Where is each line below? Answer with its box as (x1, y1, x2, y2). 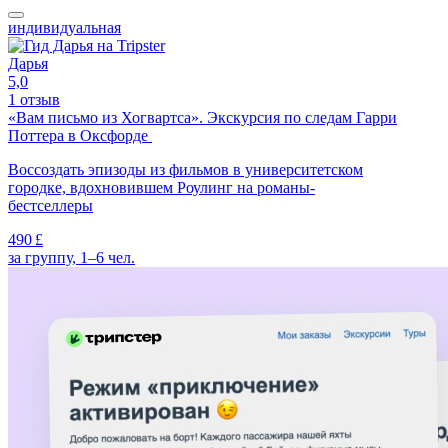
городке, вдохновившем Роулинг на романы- (8, 179, 315, 197)
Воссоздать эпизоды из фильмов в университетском (8, 161, 363, 179)
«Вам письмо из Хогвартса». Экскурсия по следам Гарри (8, 109, 397, 127)
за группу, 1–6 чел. (8, 249, 135, 267)
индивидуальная (8, 19, 121, 37)
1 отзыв (8, 91, 60, 109)
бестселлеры (8, 197, 93, 215)
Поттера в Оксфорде (8, 127, 152, 145)
